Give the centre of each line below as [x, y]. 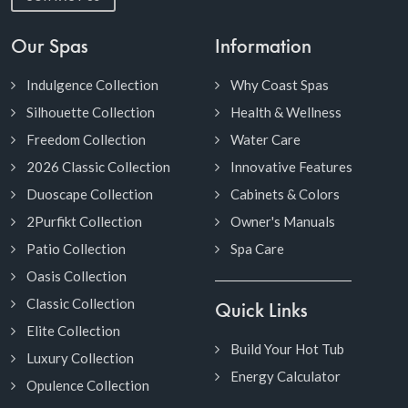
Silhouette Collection [91, 112]
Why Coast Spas [280, 84]
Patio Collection [76, 248]
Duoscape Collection [90, 194]
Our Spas [50, 47]
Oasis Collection [76, 275]
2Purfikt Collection [84, 221]
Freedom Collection [86, 139]
